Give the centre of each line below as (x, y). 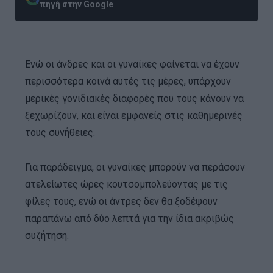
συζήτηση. (47, 236)
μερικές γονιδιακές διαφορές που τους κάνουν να (134, 98)
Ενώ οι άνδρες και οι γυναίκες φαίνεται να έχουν (132, 64)
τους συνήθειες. (60, 132)
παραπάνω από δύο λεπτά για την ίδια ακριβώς (129, 219)
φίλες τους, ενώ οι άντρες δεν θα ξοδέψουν (121, 202)
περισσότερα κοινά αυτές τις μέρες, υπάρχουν (128, 81)
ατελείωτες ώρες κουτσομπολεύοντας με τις (126, 185)
